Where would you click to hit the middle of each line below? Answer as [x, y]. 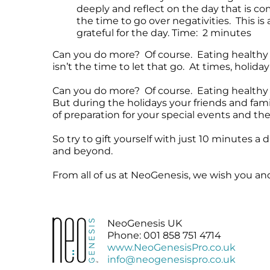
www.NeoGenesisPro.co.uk [171, 247]
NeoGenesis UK [144, 223]
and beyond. [82, 151]
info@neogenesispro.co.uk [171, 259]
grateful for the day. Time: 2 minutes [164, 33]
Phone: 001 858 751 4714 [164, 235]
